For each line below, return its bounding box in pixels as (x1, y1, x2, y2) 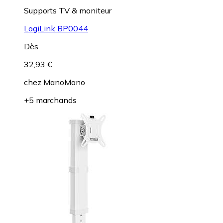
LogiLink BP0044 (24, 23, 88, 33)
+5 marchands (24, 95, 77, 105)
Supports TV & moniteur (24, 5, 111, 15)
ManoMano (43, 77, 85, 87)
